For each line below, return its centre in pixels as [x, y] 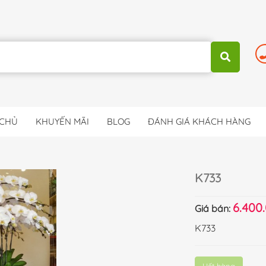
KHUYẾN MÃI [62, 121]
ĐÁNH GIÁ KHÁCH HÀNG [199, 121]
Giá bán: [214, 208]
